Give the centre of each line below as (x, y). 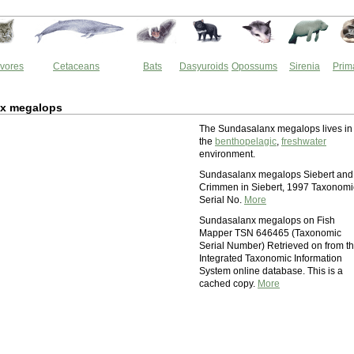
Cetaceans (76, 66)
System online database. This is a (271, 271)
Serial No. (222, 200)
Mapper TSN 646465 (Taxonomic (270, 233)
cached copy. (228, 284)
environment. (227, 154)
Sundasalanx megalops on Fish (267, 220)
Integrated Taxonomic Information (271, 258)
